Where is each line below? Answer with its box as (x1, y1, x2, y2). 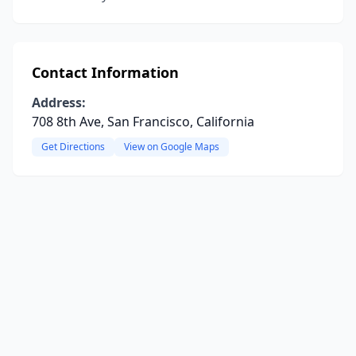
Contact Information (32, 63, 179, 82)
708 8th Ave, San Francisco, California (32, 113, 254, 130)
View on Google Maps (124, 140, 219, 153)
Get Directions (41, 140, 105, 153)
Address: (32, 94, 86, 111)
